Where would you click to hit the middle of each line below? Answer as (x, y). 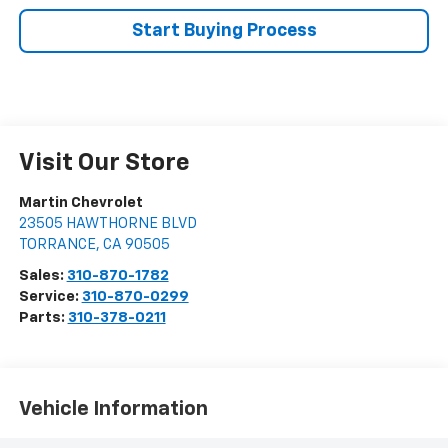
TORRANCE (57, 245)
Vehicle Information (113, 408)
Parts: (43, 318)
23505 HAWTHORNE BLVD (107, 224)
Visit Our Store (104, 163)
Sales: (42, 276)
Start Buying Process (224, 31)
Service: (50, 297)
